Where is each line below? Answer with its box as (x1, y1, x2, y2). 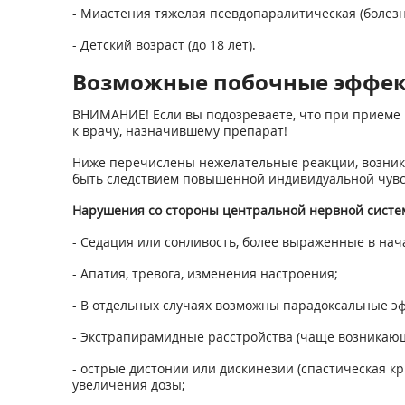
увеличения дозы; (71, 376, 185, 393)
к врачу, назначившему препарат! (71, 122, 287, 139)
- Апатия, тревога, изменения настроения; (71, 265, 338, 282)
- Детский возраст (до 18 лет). (71, 36, 256, 53)
